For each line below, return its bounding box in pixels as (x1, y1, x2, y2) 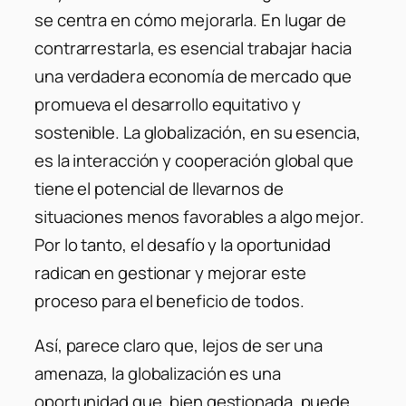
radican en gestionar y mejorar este (34, 260, 306, 285)
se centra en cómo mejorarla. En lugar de (34, 7, 346, 32)
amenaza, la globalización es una (34, 362, 281, 386)
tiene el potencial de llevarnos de (34, 176, 284, 200)
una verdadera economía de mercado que (34, 63, 353, 88)
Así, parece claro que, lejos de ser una (34, 333, 324, 358)
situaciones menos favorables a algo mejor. (34, 204, 364, 228)
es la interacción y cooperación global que (34, 148, 353, 172)
